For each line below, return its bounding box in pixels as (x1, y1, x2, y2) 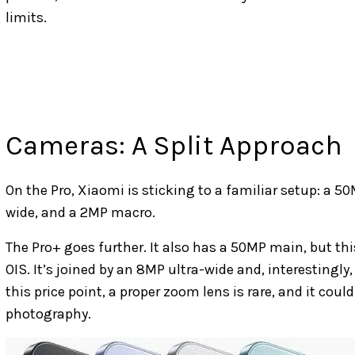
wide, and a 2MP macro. (6, 204, 155, 222)
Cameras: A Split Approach (6, 129, 342, 162)
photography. (6, 305, 91, 323)
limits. (6, 9, 47, 27)
